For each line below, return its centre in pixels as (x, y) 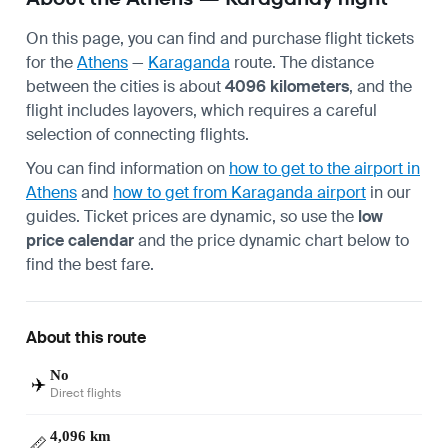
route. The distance (302, 62)
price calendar (80, 240)
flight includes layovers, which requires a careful (201, 110)
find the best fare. (90, 264)
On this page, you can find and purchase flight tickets (220, 38)
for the (51, 62)
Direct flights (85, 392)
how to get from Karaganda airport (239, 192)
